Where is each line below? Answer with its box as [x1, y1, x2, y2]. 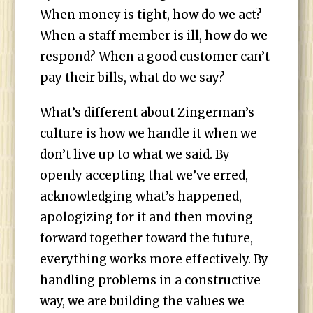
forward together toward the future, [40, 231, 254, 246]
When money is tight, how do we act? [40, 7, 263, 22]
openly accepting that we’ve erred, [40, 168, 249, 183]
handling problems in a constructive [40, 272, 261, 288]
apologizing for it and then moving [40, 210, 254, 225]
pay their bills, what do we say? [40, 70, 226, 85]
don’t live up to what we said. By [40, 147, 231, 162]
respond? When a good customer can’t [40, 49, 270, 64]
